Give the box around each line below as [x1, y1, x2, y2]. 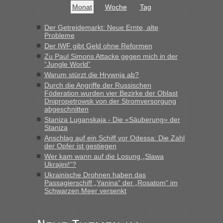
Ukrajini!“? [44, 160, 76, 168]
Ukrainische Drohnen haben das [44, 171, 146, 179]
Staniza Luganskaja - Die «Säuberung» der [44, 115, 180, 123]
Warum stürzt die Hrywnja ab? [44, 71, 139, 79]
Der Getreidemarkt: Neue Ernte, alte [44, 23, 158, 31]
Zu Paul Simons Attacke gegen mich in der [44, 52, 178, 60]
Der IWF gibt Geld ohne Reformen [44, 42, 152, 50]
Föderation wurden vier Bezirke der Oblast [44, 89, 178, 97]
